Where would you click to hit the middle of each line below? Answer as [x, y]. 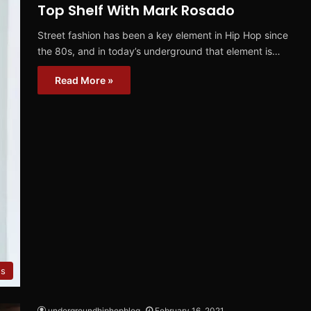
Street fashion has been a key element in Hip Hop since [163, 35]
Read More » [84, 81]
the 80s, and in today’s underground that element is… [159, 51]
